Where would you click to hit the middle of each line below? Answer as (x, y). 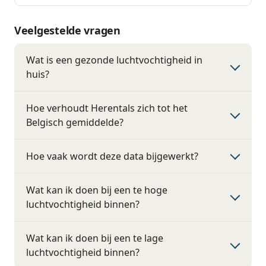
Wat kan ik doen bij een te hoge (97, 190)
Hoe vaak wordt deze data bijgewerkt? (112, 156)
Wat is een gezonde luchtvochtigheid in (114, 60)
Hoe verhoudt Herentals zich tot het (107, 108)
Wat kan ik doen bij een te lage (95, 238)
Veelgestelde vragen (67, 30)
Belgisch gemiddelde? (75, 122)
